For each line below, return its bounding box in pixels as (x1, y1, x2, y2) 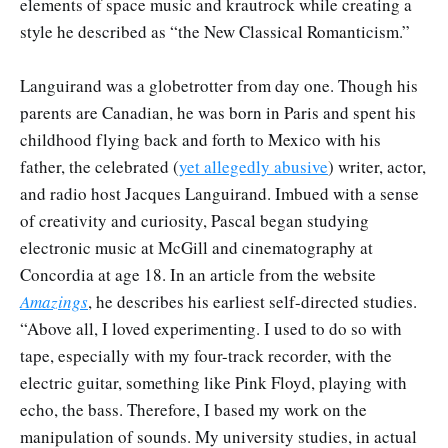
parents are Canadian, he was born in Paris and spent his (20, 101, 416, 125)
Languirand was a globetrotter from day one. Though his (20, 74, 418, 98)
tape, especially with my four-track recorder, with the (20, 344, 392, 368)
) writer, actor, (328, 155, 426, 179)
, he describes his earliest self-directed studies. (88, 290, 417, 314)
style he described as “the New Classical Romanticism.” (20, 19, 410, 43)
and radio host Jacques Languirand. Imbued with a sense (20, 182, 419, 206)
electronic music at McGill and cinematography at (20, 236, 373, 260)
